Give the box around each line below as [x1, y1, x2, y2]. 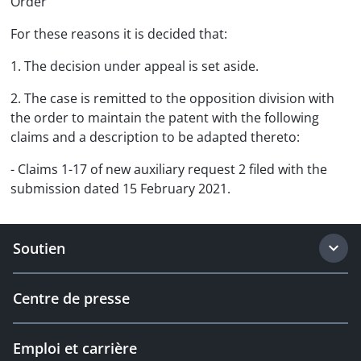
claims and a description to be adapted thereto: [10, 128, 300, 146]
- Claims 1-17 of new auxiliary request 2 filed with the [10, 160, 327, 178]
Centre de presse [13, 288, 130, 308]
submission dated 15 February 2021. [10, 180, 230, 197]
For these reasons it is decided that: [10, 25, 227, 43]
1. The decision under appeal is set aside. [10, 57, 259, 75]
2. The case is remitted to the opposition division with [10, 89, 334, 107]
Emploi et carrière [13, 338, 137, 358]
